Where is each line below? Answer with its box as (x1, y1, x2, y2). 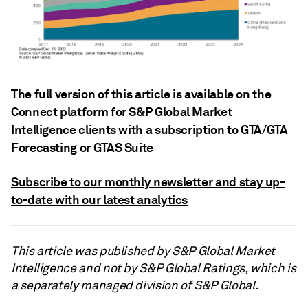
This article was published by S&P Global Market (11, 243, 276, 259)
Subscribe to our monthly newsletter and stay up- (11, 174, 285, 190)
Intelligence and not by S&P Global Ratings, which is (11, 261, 296, 276)
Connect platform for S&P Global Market (11, 104, 232, 120)
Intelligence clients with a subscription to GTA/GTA (11, 122, 288, 138)
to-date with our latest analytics (11, 192, 188, 208)
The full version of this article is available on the (11, 86, 272, 102)
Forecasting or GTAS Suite (11, 140, 153, 156)
